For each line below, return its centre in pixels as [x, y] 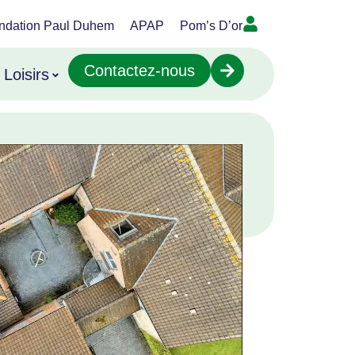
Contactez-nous [140, 70]
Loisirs [27, 74]
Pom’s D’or [211, 25]
